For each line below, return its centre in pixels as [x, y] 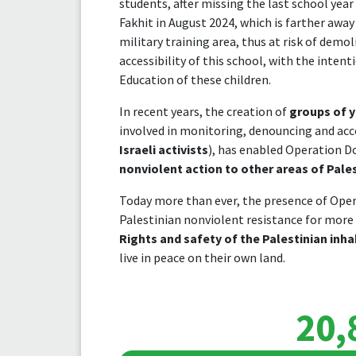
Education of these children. [195, 79]
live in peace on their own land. [202, 257]
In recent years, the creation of [204, 111]
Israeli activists [164, 149]
